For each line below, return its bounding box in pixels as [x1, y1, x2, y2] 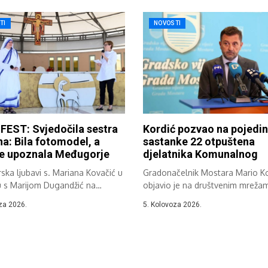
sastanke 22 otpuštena [143, 135, 255, 148]
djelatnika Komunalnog [143, 148, 258, 161]
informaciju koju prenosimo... [143, 193, 255, 203]
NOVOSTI [154, 19, 181, 26]
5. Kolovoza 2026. [143, 200, 202, 209]
